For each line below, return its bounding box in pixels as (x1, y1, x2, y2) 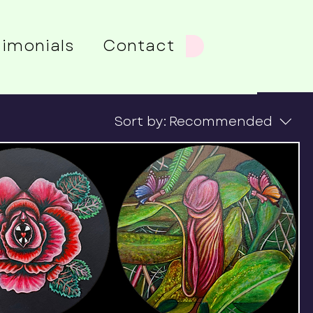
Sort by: (115, 112, 166, 131)
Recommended (169, 112, 272, 131)
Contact (102, 34, 175, 57)
